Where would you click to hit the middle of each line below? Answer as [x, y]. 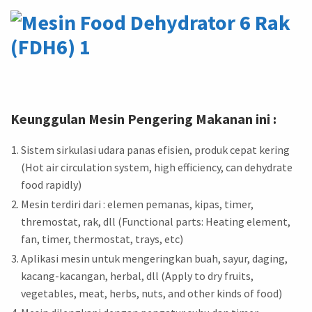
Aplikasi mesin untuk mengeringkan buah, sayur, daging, [154, 259]
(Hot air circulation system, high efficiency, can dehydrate [157, 167]
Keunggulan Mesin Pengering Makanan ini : [143, 119]
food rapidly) [51, 185]
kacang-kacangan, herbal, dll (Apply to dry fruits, [137, 276]
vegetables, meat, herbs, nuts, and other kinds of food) [151, 294]
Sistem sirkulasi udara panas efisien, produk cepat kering [155, 150]
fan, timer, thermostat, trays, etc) [102, 239]
